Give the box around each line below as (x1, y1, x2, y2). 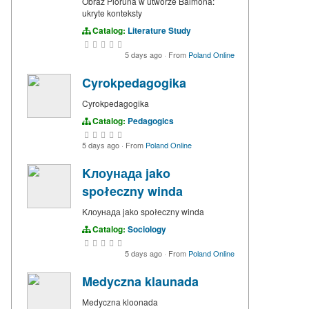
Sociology (128, 223, 166, 236)
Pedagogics (128, 114, 174, 128)
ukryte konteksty (82, 7, 142, 19)
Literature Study (128, 24, 191, 37)
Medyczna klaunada (82, 272, 199, 291)
